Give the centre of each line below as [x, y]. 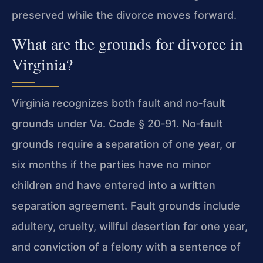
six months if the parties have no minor [111, 164]
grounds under [51, 123]
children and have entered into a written [114, 185]
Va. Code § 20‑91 [133, 123]
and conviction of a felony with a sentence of [126, 247]
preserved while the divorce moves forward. [124, 15]
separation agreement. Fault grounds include [126, 205]
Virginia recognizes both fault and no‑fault [119, 103]
